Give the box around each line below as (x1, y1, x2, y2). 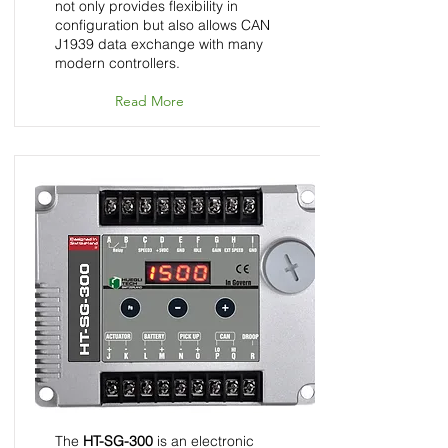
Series (55, 229, 112, 252)
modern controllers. (55, 54, 180, 72)
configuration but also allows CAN (55, 16, 270, 34)
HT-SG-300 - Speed (55, 177, 255, 200)
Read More (115, 92, 184, 110)
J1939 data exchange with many (55, 35, 263, 53)
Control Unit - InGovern (55, 203, 277, 226)
